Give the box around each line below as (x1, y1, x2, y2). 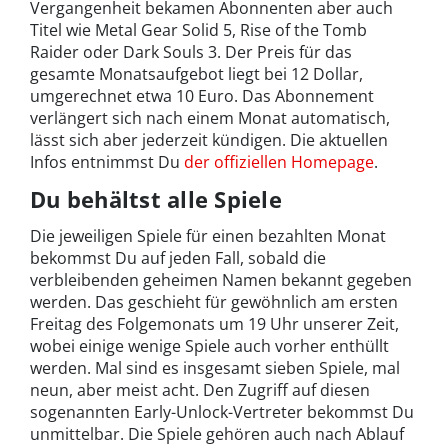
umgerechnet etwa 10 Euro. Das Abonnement (30, 84, 374, 107)
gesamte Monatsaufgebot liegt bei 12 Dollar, (30, 62, 363, 85)
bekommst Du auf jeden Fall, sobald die (30, 246, 326, 269)
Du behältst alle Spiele (30, 183, 282, 214)
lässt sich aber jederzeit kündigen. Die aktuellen (30, 128, 388, 151)
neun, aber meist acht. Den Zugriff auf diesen (30, 378, 370, 401)
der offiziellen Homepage (184, 150, 374, 173)
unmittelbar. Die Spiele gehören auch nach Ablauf (30, 422, 404, 445)
